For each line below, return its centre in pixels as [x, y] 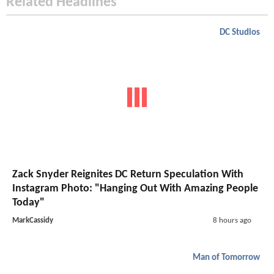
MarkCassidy [33, 221]
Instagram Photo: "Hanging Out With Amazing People [135, 189]
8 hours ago [232, 221]
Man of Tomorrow [226, 258]
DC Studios [240, 32]
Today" [28, 203]
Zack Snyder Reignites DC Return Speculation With [128, 175]
